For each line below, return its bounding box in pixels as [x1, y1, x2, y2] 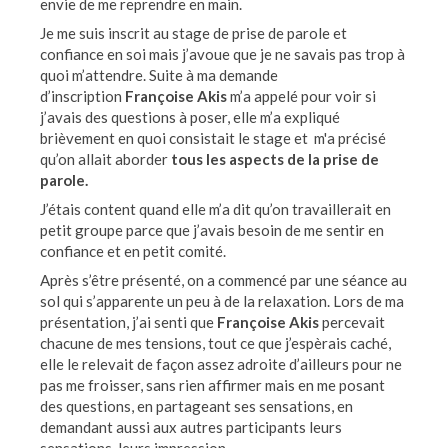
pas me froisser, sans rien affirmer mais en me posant [40, 376, 385, 394]
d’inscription [40, 87, 125, 105]
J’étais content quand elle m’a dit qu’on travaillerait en [40, 200, 391, 218]
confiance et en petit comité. [40, 242, 226, 260]
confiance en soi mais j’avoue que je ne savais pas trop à [40, 45, 405, 63]
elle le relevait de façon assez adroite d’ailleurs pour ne [40, 355, 402, 373]
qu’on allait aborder [40, 150, 171, 168]
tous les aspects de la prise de [171, 150, 379, 168]
